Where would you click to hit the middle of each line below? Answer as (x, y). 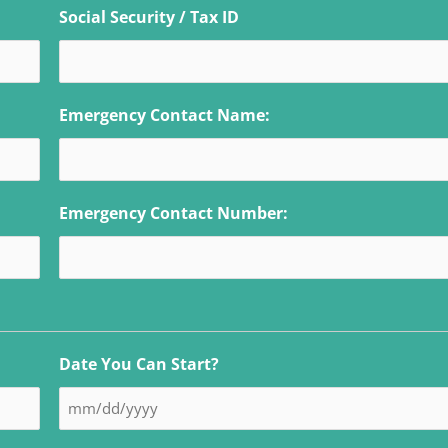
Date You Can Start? (138, 363)
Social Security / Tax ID (148, 16)
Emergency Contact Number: (173, 212)
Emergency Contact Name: (164, 114)
